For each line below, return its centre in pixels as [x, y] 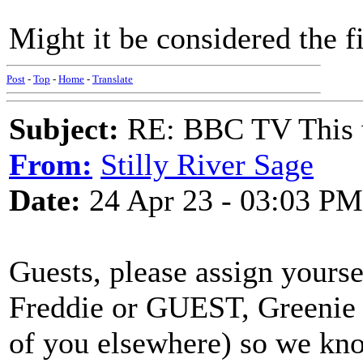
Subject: [64, 129]
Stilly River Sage [207, 164]
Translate [113, 79]
